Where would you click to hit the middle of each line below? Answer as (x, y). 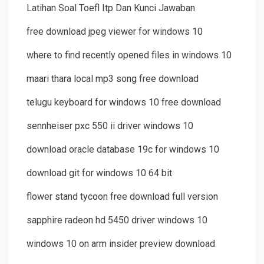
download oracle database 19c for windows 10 (123, 150)
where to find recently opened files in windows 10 (129, 55)
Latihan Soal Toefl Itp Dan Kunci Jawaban (111, 8)
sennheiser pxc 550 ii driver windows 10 (110, 126)
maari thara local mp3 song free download (113, 79)
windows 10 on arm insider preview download (121, 244)
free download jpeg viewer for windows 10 (115, 32)
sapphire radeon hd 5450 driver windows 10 (117, 220)
